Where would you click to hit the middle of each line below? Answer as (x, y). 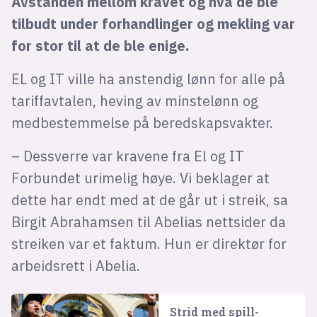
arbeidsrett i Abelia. (75, 265)
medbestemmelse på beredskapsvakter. (142, 122)
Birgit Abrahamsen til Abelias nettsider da (148, 221)
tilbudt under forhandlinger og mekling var (153, 23)
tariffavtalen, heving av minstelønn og (134, 100)
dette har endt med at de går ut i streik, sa (149, 200)
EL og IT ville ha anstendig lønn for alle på (148, 79)
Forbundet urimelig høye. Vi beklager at (140, 178)
